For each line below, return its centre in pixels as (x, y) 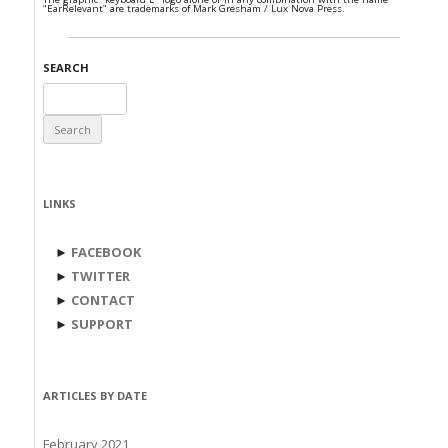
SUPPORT (102, 323)
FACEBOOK (106, 251)
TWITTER (100, 275)
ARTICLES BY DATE (95, 395)
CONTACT (103, 299)
